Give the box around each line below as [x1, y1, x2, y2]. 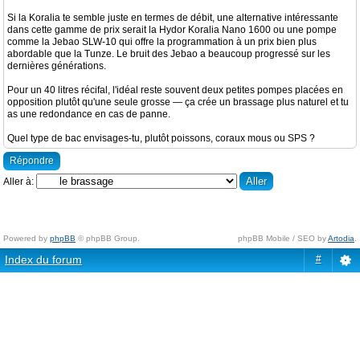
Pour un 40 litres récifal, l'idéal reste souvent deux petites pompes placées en [7, 84, 343, 96]
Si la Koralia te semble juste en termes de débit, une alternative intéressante [7, 12, 338, 23]
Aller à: [3, 176, 34, 187]
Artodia [328, 234, 354, 243]
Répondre [10, 155, 54, 166]
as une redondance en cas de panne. [7, 108, 170, 120]
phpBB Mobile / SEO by [238, 234, 328, 243]
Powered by [3, 234, 50, 243]
